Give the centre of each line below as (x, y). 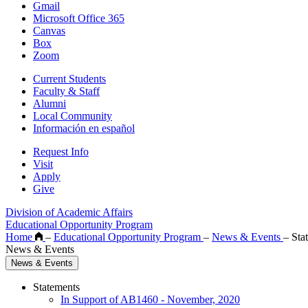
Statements (56, 287)
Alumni (49, 104)
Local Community (73, 116)
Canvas (49, 31)
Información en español (84, 129)
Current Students (69, 79)
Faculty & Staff (66, 91)
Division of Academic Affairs (69, 212)
